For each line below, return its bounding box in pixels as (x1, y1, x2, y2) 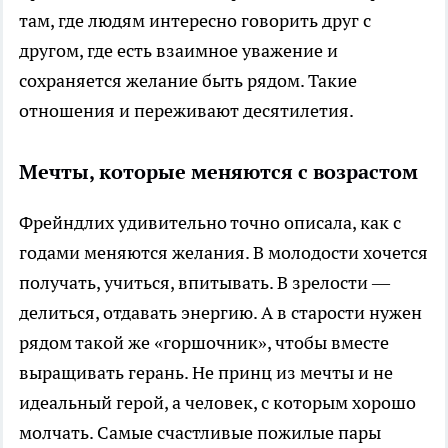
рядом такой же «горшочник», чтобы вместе (19, 330, 389, 354)
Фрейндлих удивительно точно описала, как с (19, 210, 401, 234)
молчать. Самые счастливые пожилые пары (19, 420, 381, 444)
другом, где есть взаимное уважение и (19, 38, 338, 62)
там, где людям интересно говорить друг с (19, 8, 371, 32)
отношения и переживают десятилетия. (19, 98, 354, 122)
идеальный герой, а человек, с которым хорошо (19, 390, 416, 414)
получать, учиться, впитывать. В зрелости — (19, 270, 390, 294)
